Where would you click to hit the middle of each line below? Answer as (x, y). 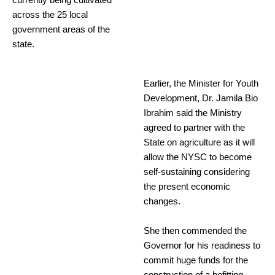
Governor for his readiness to (202, 246)
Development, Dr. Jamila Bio (201, 99)
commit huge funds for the (196, 261)
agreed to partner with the (194, 128)
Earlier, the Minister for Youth (201, 84)
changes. (162, 202)
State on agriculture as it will (199, 143)
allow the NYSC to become (198, 157)
